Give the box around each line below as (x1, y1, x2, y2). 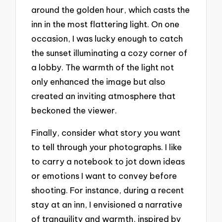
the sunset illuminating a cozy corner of (31, 48, 188, 58)
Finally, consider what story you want (31, 127, 181, 138)
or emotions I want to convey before (31, 170, 177, 181)
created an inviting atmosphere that (31, 91, 176, 102)
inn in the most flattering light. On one (31, 19, 180, 30)
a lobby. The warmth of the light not (31, 62, 174, 73)
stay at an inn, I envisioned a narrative (31, 199, 183, 210)
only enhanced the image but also (31, 76, 166, 87)
